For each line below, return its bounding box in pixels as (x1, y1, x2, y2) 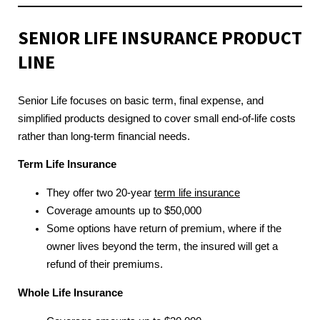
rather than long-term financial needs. (18, 130, 190, 142)
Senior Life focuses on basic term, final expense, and (18, 94, 264, 106)
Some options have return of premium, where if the (46, 223, 281, 235)
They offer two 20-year (46, 187, 154, 199)
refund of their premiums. (46, 259, 163, 271)
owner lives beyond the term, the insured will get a (46, 241, 278, 253)
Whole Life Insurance (18, 287, 123, 299)
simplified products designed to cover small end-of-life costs (18, 112, 296, 124)
